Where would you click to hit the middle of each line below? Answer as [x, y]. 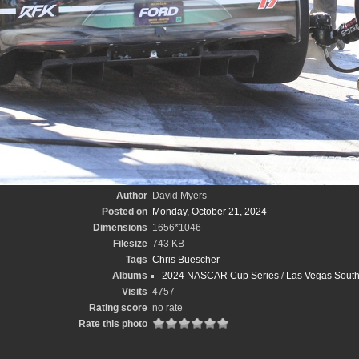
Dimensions [120, 228]
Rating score [118, 308]
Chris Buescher [186, 260]
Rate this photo [113, 324]
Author [131, 196]
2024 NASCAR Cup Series [220, 276]
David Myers [179, 196]
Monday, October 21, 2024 [209, 212]
